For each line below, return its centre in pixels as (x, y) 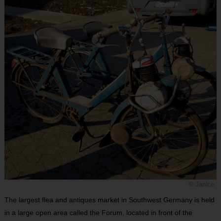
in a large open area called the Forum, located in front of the (98, 212)
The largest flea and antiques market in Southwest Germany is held (109, 200)
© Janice (202, 184)
